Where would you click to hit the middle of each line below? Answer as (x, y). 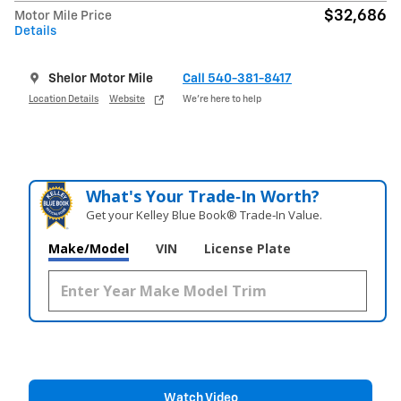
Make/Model (89, 249)
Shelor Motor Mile (101, 79)
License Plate (247, 249)
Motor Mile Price (63, 17)
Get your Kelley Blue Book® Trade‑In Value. (205, 215)
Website (127, 99)
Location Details (64, 99)
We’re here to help (222, 99)
